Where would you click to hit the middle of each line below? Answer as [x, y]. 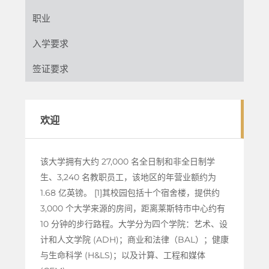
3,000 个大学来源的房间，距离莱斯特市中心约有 [132, 208]
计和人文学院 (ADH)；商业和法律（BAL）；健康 [134, 239]
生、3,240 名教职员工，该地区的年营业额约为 [128, 177]
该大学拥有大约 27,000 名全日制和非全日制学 [127, 161]
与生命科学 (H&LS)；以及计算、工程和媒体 [122, 255]
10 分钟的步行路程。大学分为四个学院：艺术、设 [134, 224]
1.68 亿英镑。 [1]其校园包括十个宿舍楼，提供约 [130, 192]
